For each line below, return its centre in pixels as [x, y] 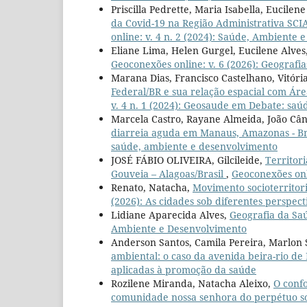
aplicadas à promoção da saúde [184, 270]
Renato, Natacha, [152, 188]
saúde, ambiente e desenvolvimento [194, 147]
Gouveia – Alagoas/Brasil [169, 174]
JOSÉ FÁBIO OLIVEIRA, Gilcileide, [188, 160]
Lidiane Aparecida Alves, [170, 215]
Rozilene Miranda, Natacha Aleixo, [192, 284]
